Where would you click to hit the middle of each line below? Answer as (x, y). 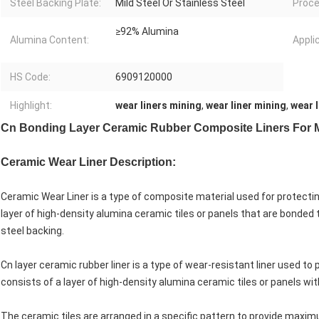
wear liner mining (246, 106)
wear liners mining (158, 106)
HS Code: (30, 77)
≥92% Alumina (147, 32)
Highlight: (31, 106)
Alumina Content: (49, 40)
